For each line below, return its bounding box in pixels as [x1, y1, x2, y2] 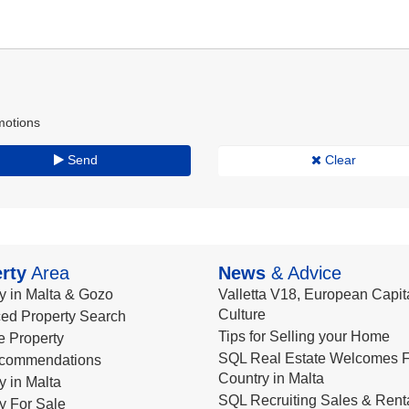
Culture [218, 307, 266, 322]
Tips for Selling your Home [218, 329, 390, 344]
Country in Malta [218, 371, 324, 386]
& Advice [266, 263, 341, 283]
